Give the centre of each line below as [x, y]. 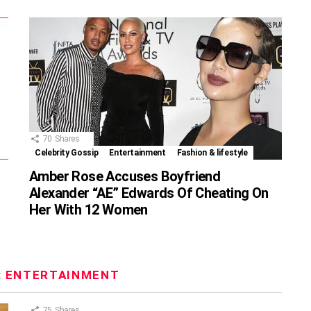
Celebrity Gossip [67, 153]
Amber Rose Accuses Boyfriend [125, 177]
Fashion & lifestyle [212, 153]
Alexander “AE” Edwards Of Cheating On [149, 193]
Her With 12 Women [89, 210]
